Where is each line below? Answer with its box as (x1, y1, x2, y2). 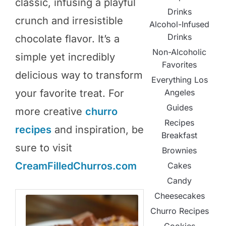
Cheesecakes (154, 191, 205, 201)
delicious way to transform (15, 69, 143, 82)
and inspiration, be (51, 124, 144, 136)
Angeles (164, 87, 195, 98)
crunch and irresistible (15, 15, 123, 27)
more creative (15, 105, 85, 118)
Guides (166, 102, 193, 113)
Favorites (162, 60, 197, 70)
